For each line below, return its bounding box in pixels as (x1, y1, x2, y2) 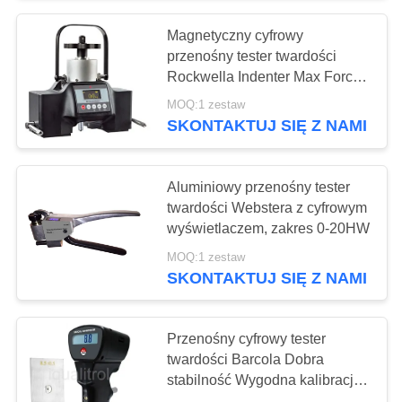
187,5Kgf (167, 89, 225, 105)
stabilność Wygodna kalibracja (167, 372, 363, 389)
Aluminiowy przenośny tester (167, 179, 351, 196)
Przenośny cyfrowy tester (167, 331, 327, 347)
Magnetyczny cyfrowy (167, 27, 304, 43)
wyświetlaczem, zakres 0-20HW (167, 221, 371, 237)
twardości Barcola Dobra (167, 352, 325, 368)
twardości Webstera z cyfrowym (167, 200, 368, 216)
